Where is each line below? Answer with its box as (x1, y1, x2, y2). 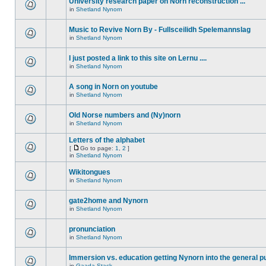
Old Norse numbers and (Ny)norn (69, 111, 180, 119)
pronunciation (69, 225, 115, 233)
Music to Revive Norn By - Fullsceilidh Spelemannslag (69, 26, 251, 34)
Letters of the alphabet (69, 136, 145, 144)
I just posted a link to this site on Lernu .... (69, 54, 207, 62)
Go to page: (80, 145, 115, 151)
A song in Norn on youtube (69, 83, 158, 91)
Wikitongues (69, 168, 110, 176)
